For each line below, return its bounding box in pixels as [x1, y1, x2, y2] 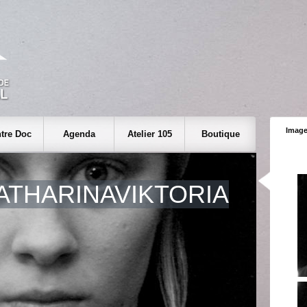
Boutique [201, 129, 240, 139]
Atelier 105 [127, 129, 172, 139]
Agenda [62, 129, 95, 139]
